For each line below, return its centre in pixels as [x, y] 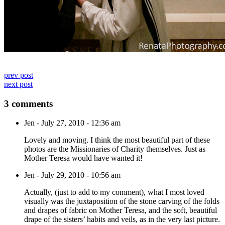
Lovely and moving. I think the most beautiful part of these [117, 140]
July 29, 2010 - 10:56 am [81, 175]
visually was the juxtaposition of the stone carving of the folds [122, 201]
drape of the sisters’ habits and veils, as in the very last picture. [122, 219]
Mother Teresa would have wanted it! [83, 158]
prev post [19, 75]
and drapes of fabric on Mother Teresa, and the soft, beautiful [121, 210]
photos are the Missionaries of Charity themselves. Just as [115, 149]
